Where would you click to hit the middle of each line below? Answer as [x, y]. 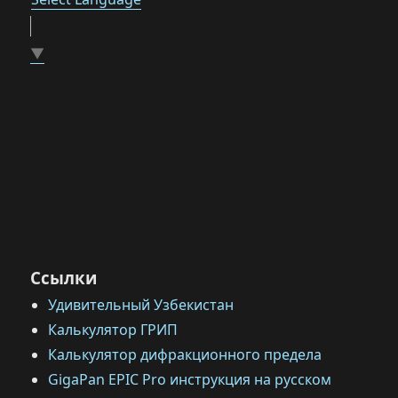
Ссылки [64, 278]
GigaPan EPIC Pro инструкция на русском [190, 379]
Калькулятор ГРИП [113, 330]
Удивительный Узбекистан [141, 305]
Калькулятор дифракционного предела [185, 354]
